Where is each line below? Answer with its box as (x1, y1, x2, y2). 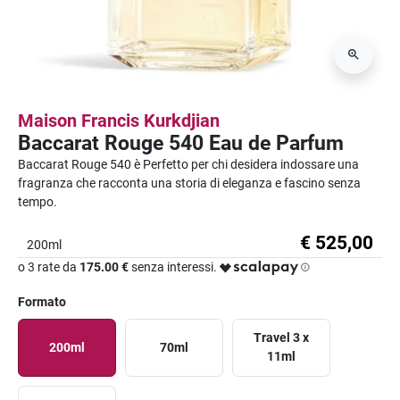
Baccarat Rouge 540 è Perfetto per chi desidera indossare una (18, 156, 359, 171)
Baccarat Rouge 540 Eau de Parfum (18, 129, 344, 155)
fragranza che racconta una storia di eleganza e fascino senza (18, 175, 361, 190)
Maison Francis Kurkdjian (18, 109, 220, 131)
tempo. (18, 194, 57, 209)
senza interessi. (129, 259, 217, 274)
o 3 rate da (18, 259, 79, 274)
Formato (18, 294, 66, 309)
